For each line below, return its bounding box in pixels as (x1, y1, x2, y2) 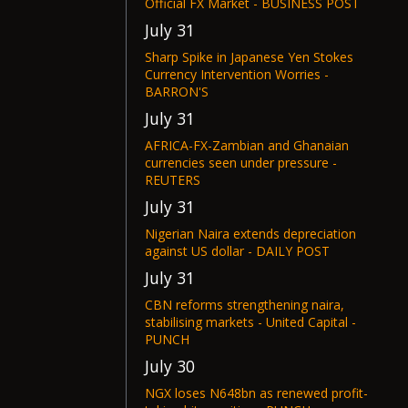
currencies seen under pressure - (145, 154, 337, 171)
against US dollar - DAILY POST (145, 242, 330, 260)
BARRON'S (145, 83, 209, 100)
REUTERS (145, 171, 200, 189)
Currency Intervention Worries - (145, 66, 329, 83)
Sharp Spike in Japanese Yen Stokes (145, 48, 353, 66)
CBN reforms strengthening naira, (145, 296, 344, 313)
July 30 (145, 355, 195, 377)
